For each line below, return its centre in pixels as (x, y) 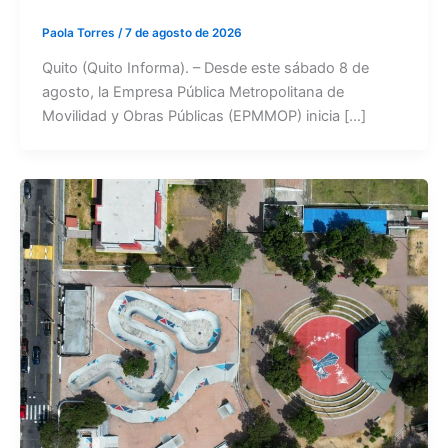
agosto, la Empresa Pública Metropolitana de (192, 92)
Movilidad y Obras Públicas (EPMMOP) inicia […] (203, 116)
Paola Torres (79, 33)
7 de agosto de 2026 (183, 33)
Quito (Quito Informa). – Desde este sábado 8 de (205, 68)
